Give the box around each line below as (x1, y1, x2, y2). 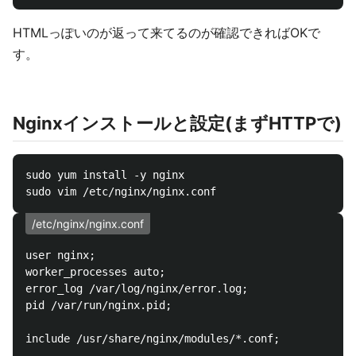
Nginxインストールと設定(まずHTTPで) (13, 113, 342, 133)
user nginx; (25, 249, 95, 261)
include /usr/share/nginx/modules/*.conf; (25, 332, 280, 345)
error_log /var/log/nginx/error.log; (25, 282, 248, 295)
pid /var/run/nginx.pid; (25, 299, 172, 311)
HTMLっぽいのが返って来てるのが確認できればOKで (13, 25, 320, 41)
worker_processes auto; (25, 265, 165, 278)
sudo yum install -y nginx (25, 168, 184, 181)
